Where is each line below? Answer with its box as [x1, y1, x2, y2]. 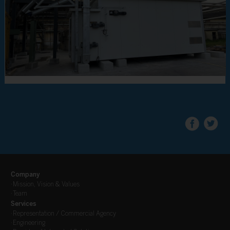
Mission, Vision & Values [12, 181, 80, 187]
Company [10, 171, 40, 178]
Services [10, 201, 36, 207]
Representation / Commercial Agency [12, 210, 116, 217]
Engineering [12, 220, 45, 226]
